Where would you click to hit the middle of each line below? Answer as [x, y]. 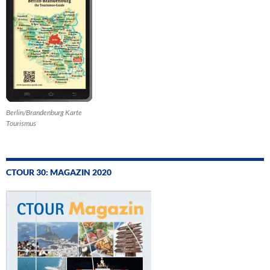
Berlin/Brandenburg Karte [44, 113]
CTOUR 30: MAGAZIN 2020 [59, 172]
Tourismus [21, 124]
